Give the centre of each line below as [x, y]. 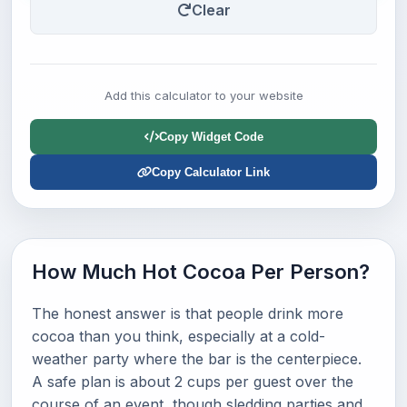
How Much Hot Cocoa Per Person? [201, 272]
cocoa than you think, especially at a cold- [179, 336]
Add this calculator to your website [203, 95]
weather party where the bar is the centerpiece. [197, 359]
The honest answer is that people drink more [188, 313]
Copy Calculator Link [211, 172]
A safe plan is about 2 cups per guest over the [193, 382]
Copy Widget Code [211, 137]
